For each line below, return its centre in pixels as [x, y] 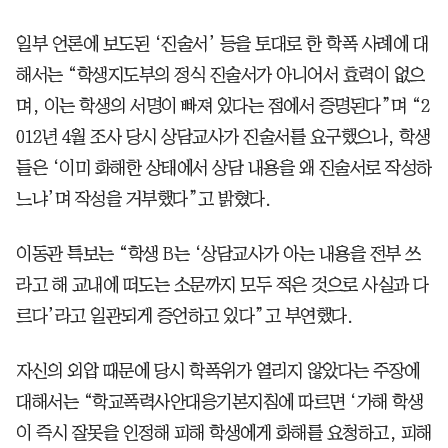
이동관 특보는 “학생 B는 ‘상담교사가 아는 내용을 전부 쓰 [218, 253]
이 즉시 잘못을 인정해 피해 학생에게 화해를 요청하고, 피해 [224, 432]
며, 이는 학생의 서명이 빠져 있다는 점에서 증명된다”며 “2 [222, 105]
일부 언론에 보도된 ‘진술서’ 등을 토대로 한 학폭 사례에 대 [222, 43]
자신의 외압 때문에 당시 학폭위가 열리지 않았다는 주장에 [218, 370]
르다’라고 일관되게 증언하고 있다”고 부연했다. [184, 315]
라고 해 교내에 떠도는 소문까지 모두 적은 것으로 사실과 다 [222, 284]
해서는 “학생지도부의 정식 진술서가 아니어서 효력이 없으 [220, 74]
